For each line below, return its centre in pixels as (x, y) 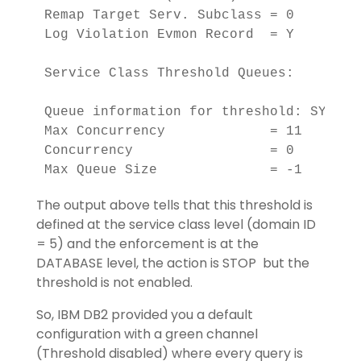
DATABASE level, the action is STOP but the (172, 263)
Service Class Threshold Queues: (169, 73)
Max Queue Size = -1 (173, 170)
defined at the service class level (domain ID (176, 224)
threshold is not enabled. (114, 282)
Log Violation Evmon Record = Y (173, 35)
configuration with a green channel (147, 334)
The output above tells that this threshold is (174, 205)
